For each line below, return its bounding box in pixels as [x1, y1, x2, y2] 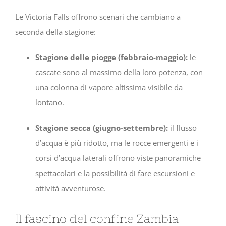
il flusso [168, 122, 197, 133]
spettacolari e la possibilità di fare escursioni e [35, 167, 195, 178]
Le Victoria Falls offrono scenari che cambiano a [15, 11, 181, 22]
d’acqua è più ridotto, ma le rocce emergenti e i [35, 137, 198, 148]
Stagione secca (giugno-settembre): [35, 122, 168, 133]
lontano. [35, 97, 64, 107]
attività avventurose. [35, 183, 106, 193]
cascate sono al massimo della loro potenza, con [35, 67, 203, 77]
